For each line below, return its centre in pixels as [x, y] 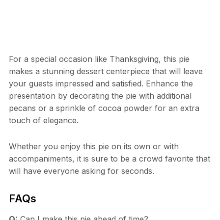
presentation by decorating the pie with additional [100, 96]
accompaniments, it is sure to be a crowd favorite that [109, 158]
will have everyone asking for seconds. [81, 171]
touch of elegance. [43, 120]
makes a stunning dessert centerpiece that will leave [106, 71]
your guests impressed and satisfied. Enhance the [101, 83]
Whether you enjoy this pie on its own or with [94, 146]
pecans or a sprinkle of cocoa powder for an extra [104, 108]
